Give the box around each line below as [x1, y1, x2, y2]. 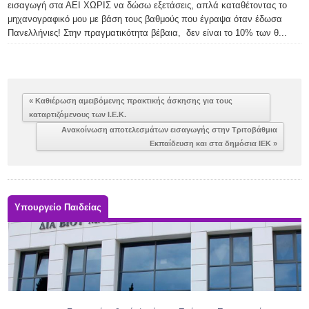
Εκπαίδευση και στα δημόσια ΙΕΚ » [149, 139, 277, 148]
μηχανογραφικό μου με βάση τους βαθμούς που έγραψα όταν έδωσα [8, 14, 283, 24]
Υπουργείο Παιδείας [14, 202, 102, 212]
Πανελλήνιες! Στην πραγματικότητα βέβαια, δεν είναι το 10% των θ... [8, 28, 288, 38]
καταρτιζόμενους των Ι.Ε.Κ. [29, 110, 127, 119]
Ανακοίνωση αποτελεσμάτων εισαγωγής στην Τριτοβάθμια [61, 126, 277, 134]
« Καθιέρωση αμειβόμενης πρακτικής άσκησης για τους [29, 97, 233, 105]
